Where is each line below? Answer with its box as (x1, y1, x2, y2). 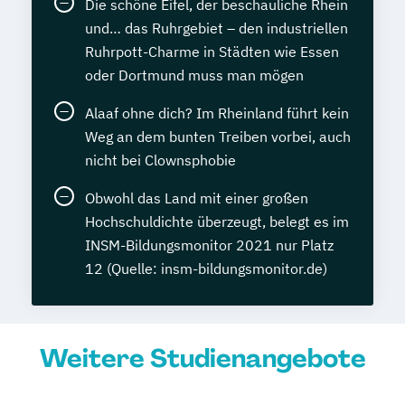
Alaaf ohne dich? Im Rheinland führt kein (85, 104, 349, 123)
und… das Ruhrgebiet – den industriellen (85, 19, 348, 38)
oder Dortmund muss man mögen (85, 66, 304, 85)
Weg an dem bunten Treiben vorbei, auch (85, 127, 351, 146)
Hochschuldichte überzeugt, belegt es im (85, 212, 349, 231)
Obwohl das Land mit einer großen (85, 189, 308, 208)
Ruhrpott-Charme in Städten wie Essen (85, 42, 339, 61)
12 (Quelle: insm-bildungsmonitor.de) (85, 259, 327, 278)
